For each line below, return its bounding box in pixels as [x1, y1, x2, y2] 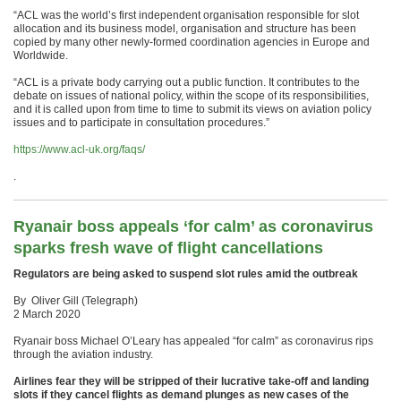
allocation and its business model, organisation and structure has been [13, 22, 356, 35]
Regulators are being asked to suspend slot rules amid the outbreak [13, 268, 358, 280]
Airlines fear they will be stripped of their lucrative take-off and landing [13, 375, 369, 388]
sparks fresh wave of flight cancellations [13, 239, 323, 257]
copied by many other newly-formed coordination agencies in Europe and [13, 36, 370, 48]
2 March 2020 [13, 308, 81, 320]
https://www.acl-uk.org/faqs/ [13, 143, 145, 156]
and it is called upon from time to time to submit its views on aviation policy [13, 103, 371, 115]
